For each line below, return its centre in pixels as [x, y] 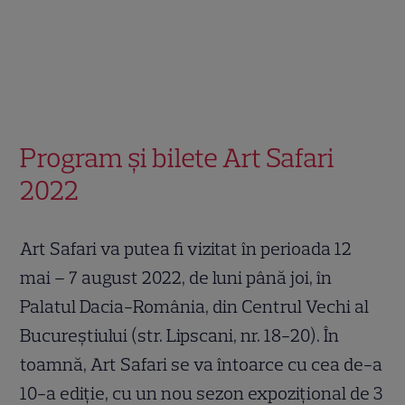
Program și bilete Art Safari [178, 157]
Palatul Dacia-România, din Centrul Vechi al [195, 306]
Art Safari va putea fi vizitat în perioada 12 [186, 248]
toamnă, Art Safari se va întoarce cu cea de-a [202, 364]
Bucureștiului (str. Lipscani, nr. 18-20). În [180, 335]
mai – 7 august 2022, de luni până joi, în [176, 277]
